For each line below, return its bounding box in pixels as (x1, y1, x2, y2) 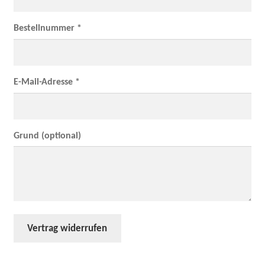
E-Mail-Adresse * (13, 77, 80, 88)
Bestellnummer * (13, 24, 82, 34)
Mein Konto (13, 14, 58, 24)
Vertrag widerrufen (27, 223, 108, 234)
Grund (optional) (13, 131, 81, 141)
